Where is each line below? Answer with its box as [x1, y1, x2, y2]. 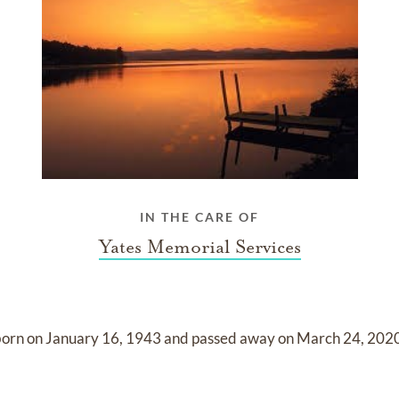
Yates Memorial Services [98, 235, 301, 259]
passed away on [191, 329, 297, 348]
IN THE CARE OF [140, 209, 259, 225]
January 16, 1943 [45, 329, 165, 348]
